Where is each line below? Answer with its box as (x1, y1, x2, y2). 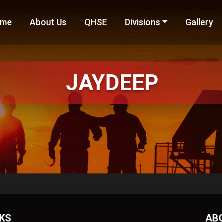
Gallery (185, 16, 213, 27)
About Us (29, 16, 66, 27)
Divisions (124, 16, 160, 27)
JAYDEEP (65, 70, 159, 96)
